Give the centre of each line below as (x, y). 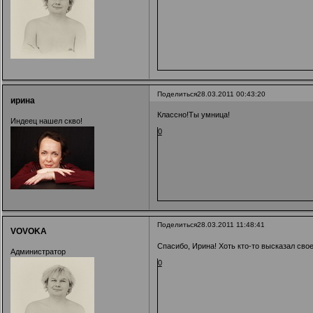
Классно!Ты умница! (193, 115)
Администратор (38, 252)
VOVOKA (28, 231)
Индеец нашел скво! (46, 121)
